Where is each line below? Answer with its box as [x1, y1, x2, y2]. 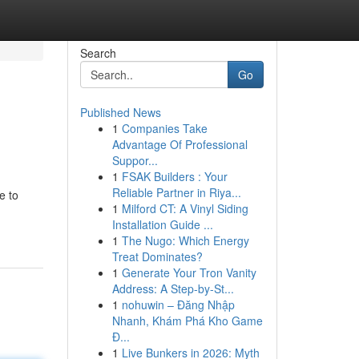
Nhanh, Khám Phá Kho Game [111, 313, 263, 329]
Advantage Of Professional [111, 136, 248, 152]
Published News [79, 104, 161, 120]
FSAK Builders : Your [121, 168, 228, 184]
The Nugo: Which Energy [121, 232, 249, 248]
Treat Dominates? [111, 248, 203, 264]
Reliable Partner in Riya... [111, 184, 241, 200]
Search [79, 45, 116, 61]
